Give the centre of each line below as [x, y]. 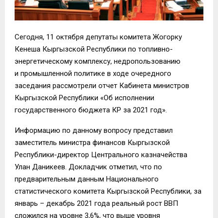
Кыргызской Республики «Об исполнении [84, 98]
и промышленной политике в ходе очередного [93, 74]
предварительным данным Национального [87, 179]
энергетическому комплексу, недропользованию [98, 62]
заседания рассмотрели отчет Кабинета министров [102, 86]
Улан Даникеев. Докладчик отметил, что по [88, 167]
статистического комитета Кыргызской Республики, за [108, 191]
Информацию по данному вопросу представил [94, 131]
